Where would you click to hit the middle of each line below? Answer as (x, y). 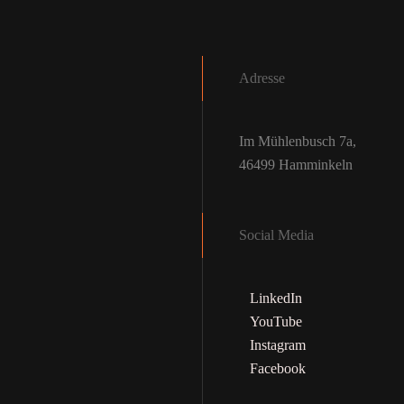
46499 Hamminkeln (296, 164)
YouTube (276, 321)
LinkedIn (276, 298)
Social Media (276, 234)
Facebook (278, 368)
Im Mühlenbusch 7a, (298, 141)
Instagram (278, 344)
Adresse (262, 78)
